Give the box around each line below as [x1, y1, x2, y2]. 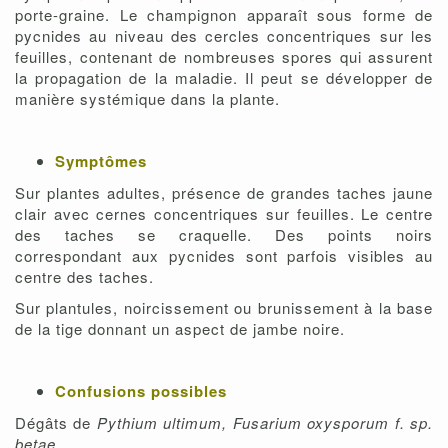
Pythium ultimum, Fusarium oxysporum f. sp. [96, 412, 434, 434]
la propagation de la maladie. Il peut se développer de [15, 67, 433, 89]
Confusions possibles [55, 380, 227, 403]
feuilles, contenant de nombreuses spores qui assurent [15, 46, 433, 68]
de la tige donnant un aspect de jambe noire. [15, 318, 345, 340]
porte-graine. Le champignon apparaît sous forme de [15, 4, 433, 26]
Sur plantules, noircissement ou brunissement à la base [15, 297, 433, 319]
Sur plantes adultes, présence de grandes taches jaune [15, 182, 433, 204]
